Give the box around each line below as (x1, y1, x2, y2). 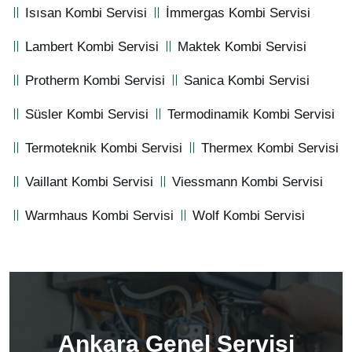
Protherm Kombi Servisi (25, 73, 166, 89)
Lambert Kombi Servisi (25, 39, 159, 55)
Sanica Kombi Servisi (184, 73, 310, 89)
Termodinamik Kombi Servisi (167, 107, 335, 123)
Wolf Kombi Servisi (192, 208, 306, 224)
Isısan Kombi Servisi (25, 5, 148, 21)
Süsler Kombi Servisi (25, 107, 149, 123)
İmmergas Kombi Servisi (166, 5, 311, 21)
